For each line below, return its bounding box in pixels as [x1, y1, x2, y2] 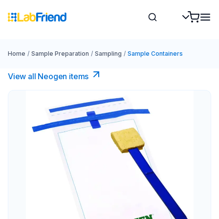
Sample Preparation [31, 50, 89, 57]
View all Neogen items [8, 71, 89, 81]
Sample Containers [127, 50, 183, 57]
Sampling [94, 50, 122, 57]
